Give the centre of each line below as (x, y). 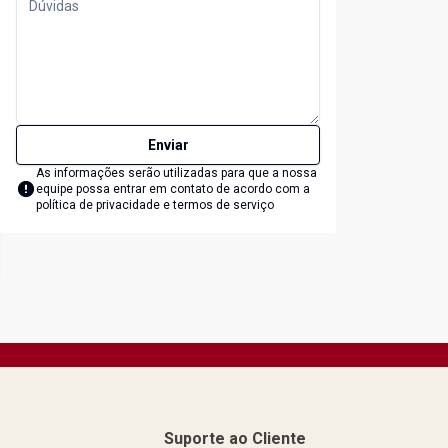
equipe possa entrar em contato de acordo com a (173, 189)
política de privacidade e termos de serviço (155, 205)
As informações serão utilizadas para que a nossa (176, 173)
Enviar (168, 145)
